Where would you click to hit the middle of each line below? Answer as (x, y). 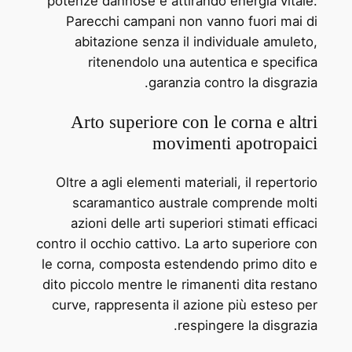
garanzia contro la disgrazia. (233, 83)
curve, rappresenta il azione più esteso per (185, 304)
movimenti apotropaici (235, 143)
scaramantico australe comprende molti (195, 202)
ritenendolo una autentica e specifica (203, 62)
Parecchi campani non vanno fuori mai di (192, 22)
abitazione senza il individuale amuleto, (196, 42)
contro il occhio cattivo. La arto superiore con (177, 243)
